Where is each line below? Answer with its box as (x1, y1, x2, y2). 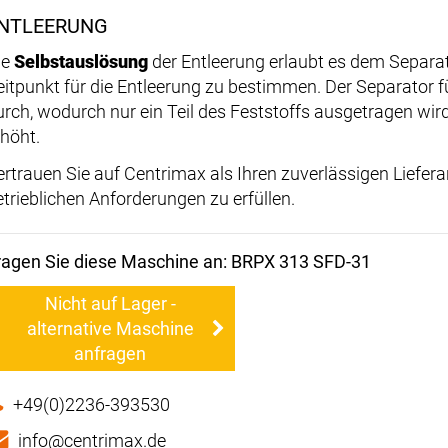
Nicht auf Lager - (44, 293, 176, 315)
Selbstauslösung (14, 51, 148, 73)
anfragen (74, 343, 146, 365)
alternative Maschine (26, 318, 194, 340)
